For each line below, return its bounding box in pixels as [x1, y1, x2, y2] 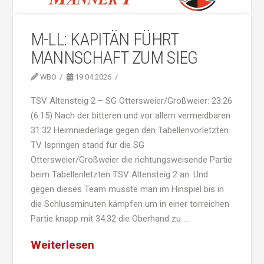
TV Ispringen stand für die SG [30, 139, 144, 150]
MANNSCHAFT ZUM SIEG [30, 47, 198, 68]
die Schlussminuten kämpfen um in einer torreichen [30, 198, 229, 209]
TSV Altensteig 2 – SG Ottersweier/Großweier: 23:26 [30, 95, 232, 106]
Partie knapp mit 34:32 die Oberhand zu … [30, 213, 189, 224]
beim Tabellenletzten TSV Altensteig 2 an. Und [30, 169, 208, 180]
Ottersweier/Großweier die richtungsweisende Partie [30, 154, 232, 165]
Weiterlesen [30, 238, 94, 252]
